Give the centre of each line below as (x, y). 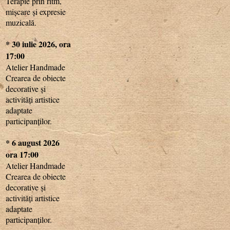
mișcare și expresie (36, 11)
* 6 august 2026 (33, 142)
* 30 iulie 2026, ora (39, 44)
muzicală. (21, 22)
